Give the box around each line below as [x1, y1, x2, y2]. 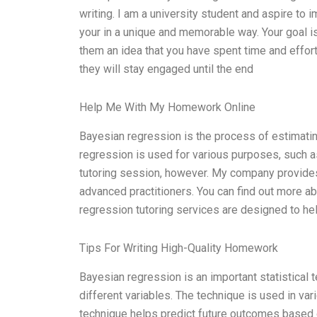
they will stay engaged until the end [79, 62, 253, 76]
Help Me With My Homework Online [79, 100, 255, 115]
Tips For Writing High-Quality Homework [79, 241, 278, 255]
